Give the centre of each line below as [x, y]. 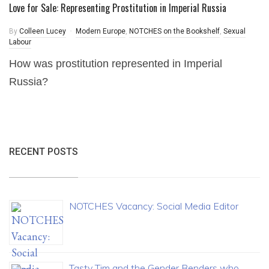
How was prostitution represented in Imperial [116, 64]
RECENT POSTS [44, 152]
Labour [20, 42]
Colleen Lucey [43, 31]
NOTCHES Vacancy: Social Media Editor [154, 206]
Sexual [234, 31]
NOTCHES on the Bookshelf [174, 31]
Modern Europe [101, 31]
